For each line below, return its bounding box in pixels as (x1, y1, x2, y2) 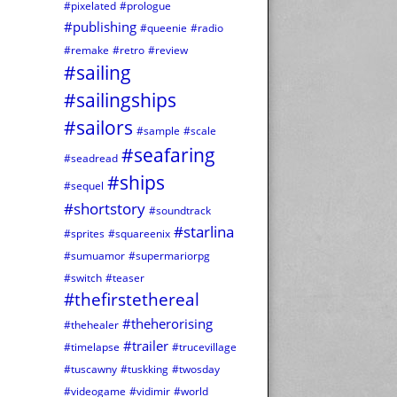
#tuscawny (64, 362, 117, 378)
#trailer (123, 336, 168, 356)
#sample (136, 123, 180, 139)
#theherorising (122, 314, 213, 334)
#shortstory (64, 198, 145, 220)
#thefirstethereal (64, 288, 199, 312)
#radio (191, 20, 223, 36)
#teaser (105, 270, 144, 286)
